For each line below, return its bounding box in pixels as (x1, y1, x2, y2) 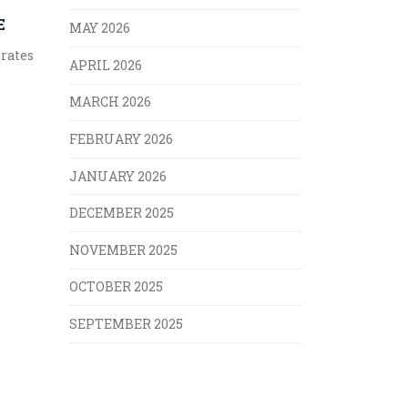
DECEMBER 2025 (69, 204, 174, 222)
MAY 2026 (69, 19, 130, 37)
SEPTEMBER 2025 (69, 315, 183, 333)
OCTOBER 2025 (69, 278, 163, 296)
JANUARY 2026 (69, 167, 167, 185)
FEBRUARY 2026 (69, 130, 173, 148)
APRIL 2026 (69, 56, 142, 74)
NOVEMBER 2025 (69, 240, 178, 259)
